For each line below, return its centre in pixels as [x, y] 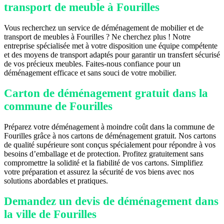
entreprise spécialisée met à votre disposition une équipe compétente [111, 45]
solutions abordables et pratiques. [56, 180]
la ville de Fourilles [50, 214]
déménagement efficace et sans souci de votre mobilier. [90, 72]
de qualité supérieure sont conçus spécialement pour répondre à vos [110, 144]
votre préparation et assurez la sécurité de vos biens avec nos [99, 171]
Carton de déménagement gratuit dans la [106, 93]
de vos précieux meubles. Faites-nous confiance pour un [92, 63]
